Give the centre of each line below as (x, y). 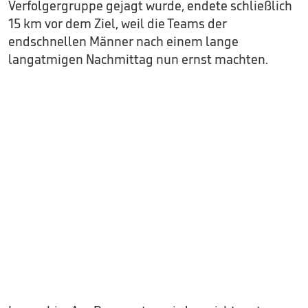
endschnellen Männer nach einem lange (123, 41)
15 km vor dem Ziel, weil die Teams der (118, 23)
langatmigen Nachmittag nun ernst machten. (138, 59)
